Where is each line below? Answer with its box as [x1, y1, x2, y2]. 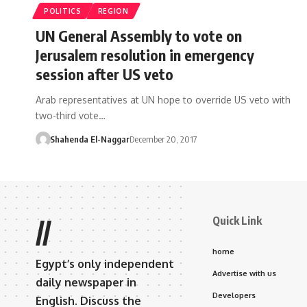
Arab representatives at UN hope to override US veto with [36, 93, 291, 106]
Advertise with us [212, 268, 276, 278]
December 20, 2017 [129, 133, 197, 145]
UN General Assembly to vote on [36, 25, 242, 45]
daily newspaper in [36, 275, 136, 289]
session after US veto [36, 64, 173, 84]
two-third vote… [36, 109, 106, 121]
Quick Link [212, 213, 262, 228]
